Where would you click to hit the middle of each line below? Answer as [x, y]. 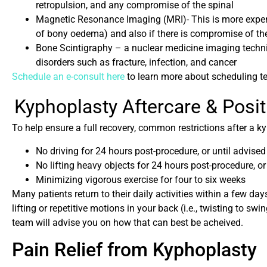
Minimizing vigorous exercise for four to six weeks [141, 179]
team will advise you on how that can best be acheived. [128, 222]
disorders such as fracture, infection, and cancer [136, 62]
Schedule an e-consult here [68, 76]
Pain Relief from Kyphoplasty [134, 250]
